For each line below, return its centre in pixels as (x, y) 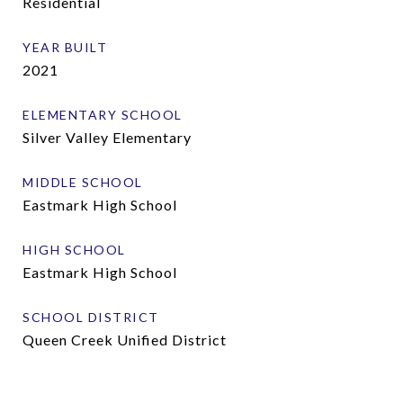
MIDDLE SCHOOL (83, 182)
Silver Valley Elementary (107, 137)
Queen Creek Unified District (125, 340)
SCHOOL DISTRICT (91, 317)
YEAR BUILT (65, 47)
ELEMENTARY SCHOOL (103, 115)
